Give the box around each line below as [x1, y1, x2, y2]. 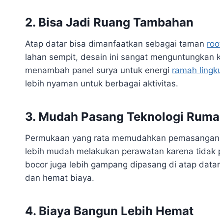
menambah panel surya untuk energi [25, 65, 172, 75]
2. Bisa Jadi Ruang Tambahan [25, 15, 193, 29]
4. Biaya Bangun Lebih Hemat [25, 203, 193, 218]
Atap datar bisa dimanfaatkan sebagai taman [25, 38, 207, 49]
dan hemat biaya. [25, 172, 94, 183]
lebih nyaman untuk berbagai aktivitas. [25, 78, 178, 88]
